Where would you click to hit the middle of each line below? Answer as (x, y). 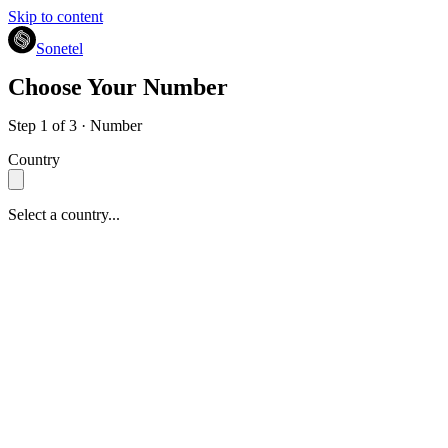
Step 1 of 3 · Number (75, 126)
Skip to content (55, 16)
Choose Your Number (118, 87)
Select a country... (64, 215)
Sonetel (59, 48)
